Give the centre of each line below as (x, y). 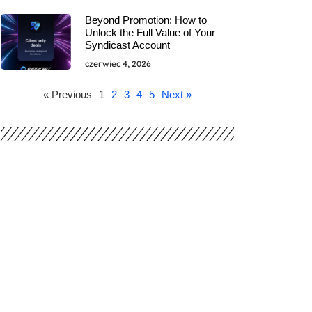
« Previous (68, 94)
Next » (177, 94)
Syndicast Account (127, 45)
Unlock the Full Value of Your (150, 32)
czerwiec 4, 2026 (118, 63)
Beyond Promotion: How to (146, 19)
